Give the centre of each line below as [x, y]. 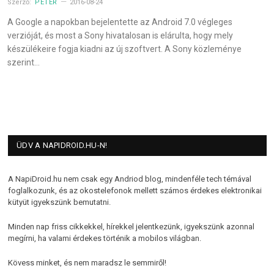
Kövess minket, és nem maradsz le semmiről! [87, 263]
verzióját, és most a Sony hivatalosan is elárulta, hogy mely [120, 36]
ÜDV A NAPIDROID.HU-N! [62, 146]
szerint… [24, 63]
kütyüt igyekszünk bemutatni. [59, 202]
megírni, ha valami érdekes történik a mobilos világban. [105, 239]
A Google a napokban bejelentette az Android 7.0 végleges [120, 22]
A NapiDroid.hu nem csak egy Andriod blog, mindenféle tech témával [130, 179]
